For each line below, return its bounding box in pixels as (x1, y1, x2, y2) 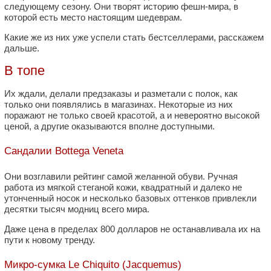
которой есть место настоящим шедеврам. (4, 12, 182, 22)
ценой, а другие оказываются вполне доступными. (4, 120, 215, 131)
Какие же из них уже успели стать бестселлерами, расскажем (4, 32, 264, 42)
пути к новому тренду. (4, 234, 95, 245)
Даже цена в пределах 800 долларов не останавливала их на (4, 223, 260, 234)
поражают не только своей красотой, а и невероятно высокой (4, 109, 260, 120)
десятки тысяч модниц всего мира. (4, 203, 149, 214)
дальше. (4, 43, 39, 53)
